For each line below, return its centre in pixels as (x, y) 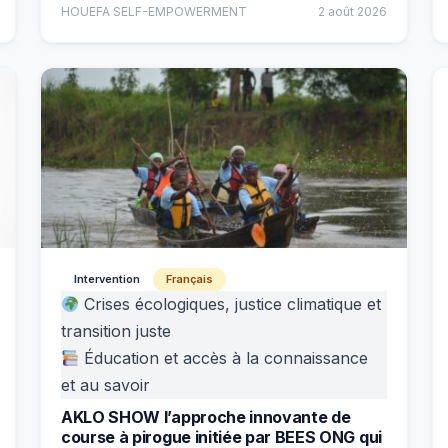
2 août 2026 (352, 11)
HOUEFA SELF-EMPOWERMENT (154, 11)
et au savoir (105, 385)
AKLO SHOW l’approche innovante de (206, 417)
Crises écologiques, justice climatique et (230, 304)
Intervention (107, 279)
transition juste (116, 331)
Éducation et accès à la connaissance (224, 358)
